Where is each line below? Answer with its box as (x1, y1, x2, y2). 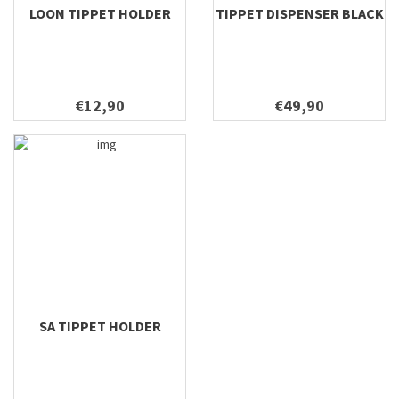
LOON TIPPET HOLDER (28, 4, 171, 22)
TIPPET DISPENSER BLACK (215, 4, 384, 22)
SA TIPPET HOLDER (38, 317, 161, 335)
